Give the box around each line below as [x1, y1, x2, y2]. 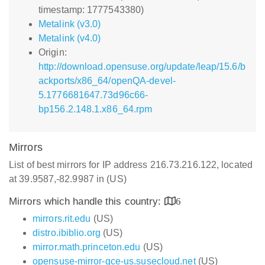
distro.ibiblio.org [33, 228, 101, 238]
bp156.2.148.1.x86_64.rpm [38, 104, 153, 114]
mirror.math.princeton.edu [33, 242, 141, 252]
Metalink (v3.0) [38, 19, 101, 29]
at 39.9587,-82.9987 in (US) [9, 174, 127, 184]
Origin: [38, 47, 67, 57]
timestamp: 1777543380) [38, 5, 144, 15]
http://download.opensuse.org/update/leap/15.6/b [38, 62, 245, 72]
